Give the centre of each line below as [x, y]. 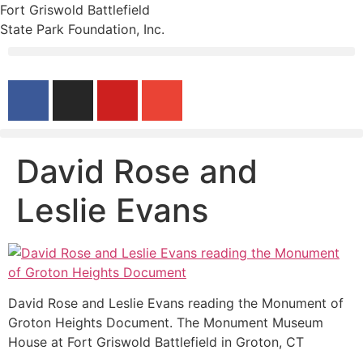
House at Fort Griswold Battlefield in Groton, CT [156, 342]
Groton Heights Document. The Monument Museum [166, 323]
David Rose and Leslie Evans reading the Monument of [176, 303]
